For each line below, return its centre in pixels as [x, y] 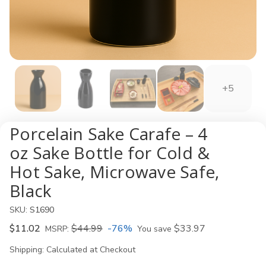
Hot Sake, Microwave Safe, [115, 172]
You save [154, 229]
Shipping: [27, 250]
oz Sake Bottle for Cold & [110, 153]
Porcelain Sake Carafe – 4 [109, 134]
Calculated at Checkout [91, 250]
